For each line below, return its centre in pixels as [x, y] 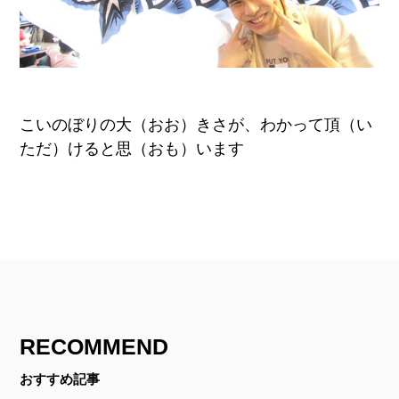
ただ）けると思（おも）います [132, 149]
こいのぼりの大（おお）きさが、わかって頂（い [196, 125]
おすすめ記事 [60, 379]
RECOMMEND [94, 346]
